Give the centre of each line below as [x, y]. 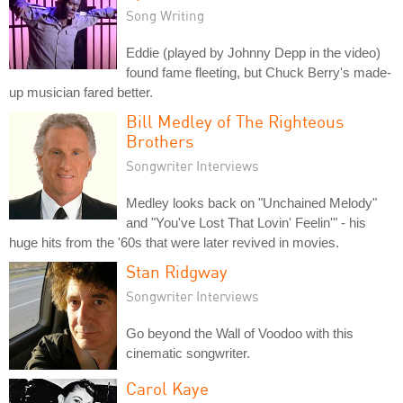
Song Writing [165, 15]
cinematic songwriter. [188, 353]
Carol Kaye [167, 388]
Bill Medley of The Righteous [235, 121]
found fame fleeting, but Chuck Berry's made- [259, 72]
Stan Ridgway [177, 271]
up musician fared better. [81, 92]
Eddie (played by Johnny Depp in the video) [253, 52]
